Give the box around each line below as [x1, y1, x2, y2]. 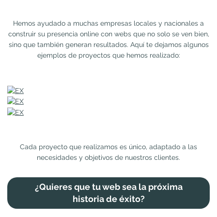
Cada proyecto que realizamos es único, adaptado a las [20, 142, 197, 151]
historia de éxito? [72, 194, 145, 204]
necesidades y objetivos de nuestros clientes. [37, 153, 180, 161]
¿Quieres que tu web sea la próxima [34, 182, 183, 192]
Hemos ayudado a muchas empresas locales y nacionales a [13, 19, 204, 27]
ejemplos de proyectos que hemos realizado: [37, 51, 180, 59]
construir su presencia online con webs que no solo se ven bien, [8, 30, 209, 38]
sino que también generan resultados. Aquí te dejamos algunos [8, 40, 209, 48]
